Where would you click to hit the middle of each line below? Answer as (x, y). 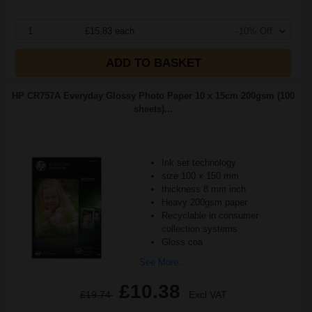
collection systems (199, 229)
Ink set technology (198, 163)
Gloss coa (182, 242)
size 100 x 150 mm (200, 176)
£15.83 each (110, 31)
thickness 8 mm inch (203, 189)
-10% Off (254, 31)
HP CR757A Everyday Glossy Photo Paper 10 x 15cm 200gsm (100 (153, 96)
